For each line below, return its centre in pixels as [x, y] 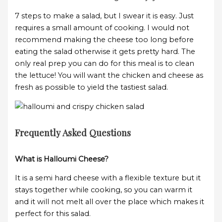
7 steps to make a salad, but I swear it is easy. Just [105, 16]
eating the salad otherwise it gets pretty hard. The [105, 52]
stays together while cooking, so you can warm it [104, 190]
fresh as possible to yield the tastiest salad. [92, 87]
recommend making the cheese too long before [105, 40]
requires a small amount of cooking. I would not [102, 28]
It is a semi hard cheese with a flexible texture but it [108, 178]
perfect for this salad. [53, 214]
